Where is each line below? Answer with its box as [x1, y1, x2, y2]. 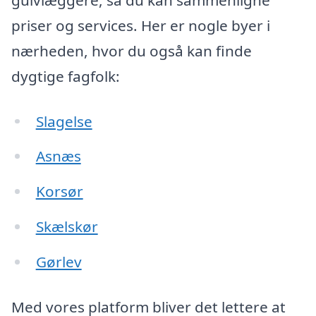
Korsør [35, 181, 83, 202]
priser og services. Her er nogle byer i [11, 15, 270, 35]
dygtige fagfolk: [11, 66, 120, 86]
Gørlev [35, 251, 82, 272]
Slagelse [35, 111, 92, 131]
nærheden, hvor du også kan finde [11, 40, 252, 61]
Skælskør [35, 217, 98, 237]
